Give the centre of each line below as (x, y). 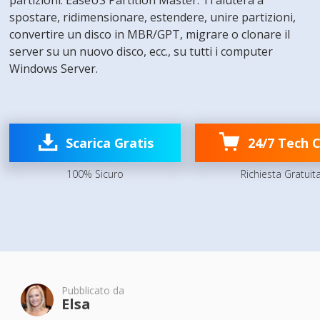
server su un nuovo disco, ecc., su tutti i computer (141, 51)
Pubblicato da (92, 290)
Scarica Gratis (109, 143)
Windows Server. (54, 69)
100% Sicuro (95, 174)
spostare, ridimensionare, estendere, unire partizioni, (153, 17)
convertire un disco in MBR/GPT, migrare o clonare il (150, 34)
